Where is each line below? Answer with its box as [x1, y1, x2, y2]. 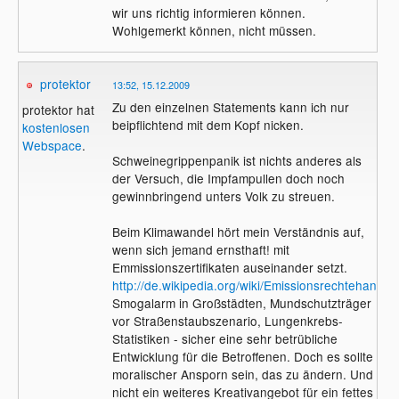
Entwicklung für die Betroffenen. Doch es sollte [111, 347, 373, 366]
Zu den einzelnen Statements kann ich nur [111, 98, 349, 117]
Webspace [22, 136, 83, 155]
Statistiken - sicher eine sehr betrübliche [111, 330, 338, 348]
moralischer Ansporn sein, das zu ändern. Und [111, 365, 373, 384]
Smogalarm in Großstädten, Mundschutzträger [111, 294, 371, 313]
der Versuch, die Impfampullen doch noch [111, 169, 345, 188]
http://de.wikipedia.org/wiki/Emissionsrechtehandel [111, 276, 394, 295]
